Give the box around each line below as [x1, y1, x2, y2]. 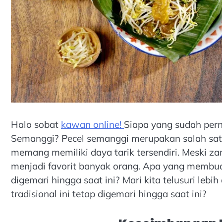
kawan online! [61, 118, 124, 130]
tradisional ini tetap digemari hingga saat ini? [11, 188, 207, 200]
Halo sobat [11, 118, 61, 130]
